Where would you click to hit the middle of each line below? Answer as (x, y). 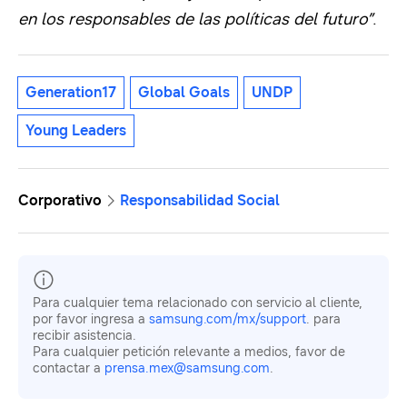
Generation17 (71, 93)
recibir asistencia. (84, 336)
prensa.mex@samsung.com (187, 369)
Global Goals (184, 93)
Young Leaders (76, 131)
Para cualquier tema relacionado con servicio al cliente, (198, 303)
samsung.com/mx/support (228, 320)
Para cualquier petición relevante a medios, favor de (189, 352)
